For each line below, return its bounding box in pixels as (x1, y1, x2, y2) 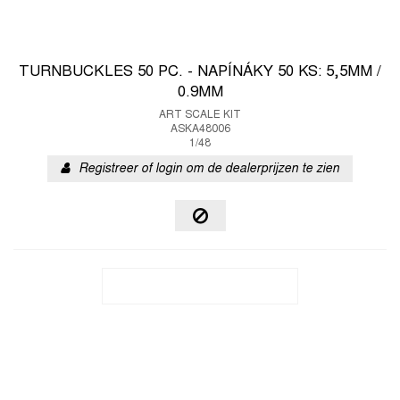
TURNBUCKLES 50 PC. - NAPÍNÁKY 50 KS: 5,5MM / (19, 65, 381, 79)
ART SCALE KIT (159, 110, 241, 121)
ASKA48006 (170, 124, 230, 135)
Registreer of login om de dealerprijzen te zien (79, 163, 339, 175)
